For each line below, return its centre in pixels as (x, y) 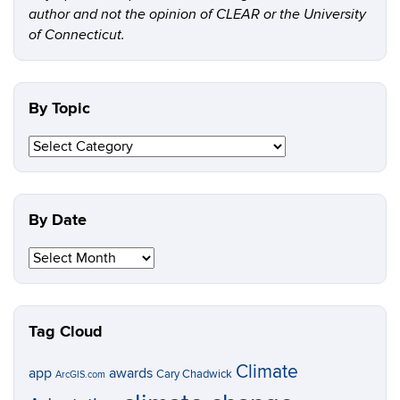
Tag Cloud (66, 332)
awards (131, 374)
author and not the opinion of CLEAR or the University (197, 15)
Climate (267, 372)
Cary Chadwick (194, 375)
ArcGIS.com (80, 375)
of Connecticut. (77, 35)
